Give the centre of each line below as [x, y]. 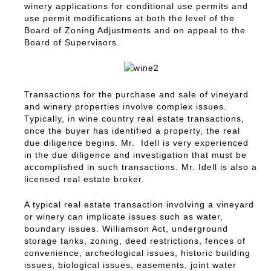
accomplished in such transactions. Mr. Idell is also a [141, 167]
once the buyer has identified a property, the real [132, 130]
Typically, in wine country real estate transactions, [134, 118]
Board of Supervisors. [72, 42]
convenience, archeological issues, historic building [137, 253]
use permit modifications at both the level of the [129, 18]
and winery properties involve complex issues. [126, 106]
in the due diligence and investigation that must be [135, 155]
